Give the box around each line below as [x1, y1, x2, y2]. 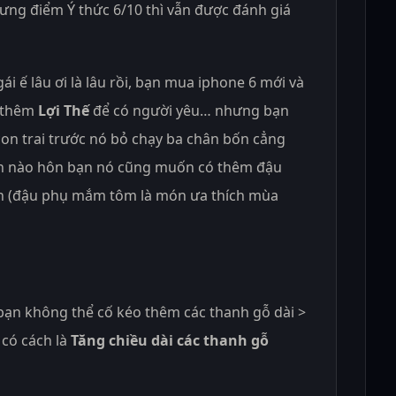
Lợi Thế [38, 100, 89, 120]
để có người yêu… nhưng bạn [89, 100, 289, 120]
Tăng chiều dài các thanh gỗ [71, 330, 269, 350]
